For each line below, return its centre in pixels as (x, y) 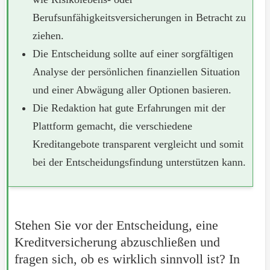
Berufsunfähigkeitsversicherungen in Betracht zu (139, 17)
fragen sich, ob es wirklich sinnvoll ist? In (127, 259)
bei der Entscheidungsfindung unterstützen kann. (139, 162)
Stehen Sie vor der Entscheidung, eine (116, 225)
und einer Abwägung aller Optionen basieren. (132, 90)
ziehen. (48, 36)
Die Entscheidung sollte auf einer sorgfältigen (133, 54)
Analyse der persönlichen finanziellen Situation (136, 72)
